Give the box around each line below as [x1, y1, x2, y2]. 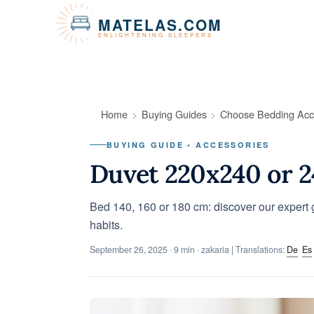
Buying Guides [141, 107, 207, 121]
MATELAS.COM [98, 13, 223, 35]
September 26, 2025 [90, 243, 168, 256]
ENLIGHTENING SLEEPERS [98, 30, 214, 39]
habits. [90, 217, 123, 233]
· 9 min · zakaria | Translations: [168, 243, 285, 256]
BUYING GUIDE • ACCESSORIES [107, 139, 270, 150]
